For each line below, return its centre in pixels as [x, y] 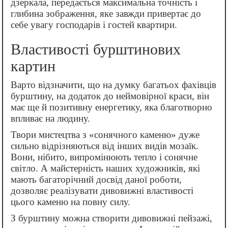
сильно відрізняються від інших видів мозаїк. [105, 146]
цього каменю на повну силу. [70, 202]
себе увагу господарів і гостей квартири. [94, 25]
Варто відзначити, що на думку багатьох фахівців [113, 85]
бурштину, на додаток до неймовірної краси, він [110, 96]
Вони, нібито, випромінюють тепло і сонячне [104, 157]
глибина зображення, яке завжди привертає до [106, 14]
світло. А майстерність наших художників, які [105, 168]
